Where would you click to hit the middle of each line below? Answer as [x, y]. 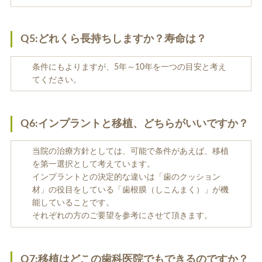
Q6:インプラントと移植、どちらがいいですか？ [134, 124]
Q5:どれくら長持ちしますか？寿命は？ [113, 39]
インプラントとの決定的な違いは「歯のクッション [126, 177]
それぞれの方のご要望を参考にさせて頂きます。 [122, 216]
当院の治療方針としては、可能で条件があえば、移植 [130, 152]
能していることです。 [73, 203]
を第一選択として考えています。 [93, 165]
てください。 [56, 80]
